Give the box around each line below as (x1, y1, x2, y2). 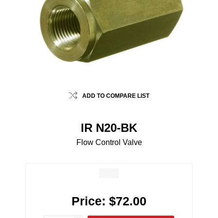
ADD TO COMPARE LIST (82, 92, 149, 100)
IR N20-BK (81, 121, 137, 135)
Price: (72, 194, 106, 208)
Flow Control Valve (76, 138, 142, 147)
